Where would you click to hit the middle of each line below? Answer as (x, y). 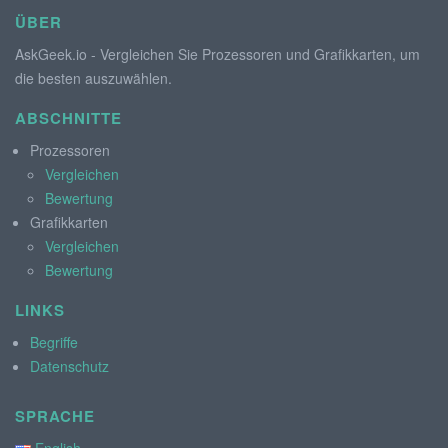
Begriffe (54, 341)
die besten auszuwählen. (93, 77)
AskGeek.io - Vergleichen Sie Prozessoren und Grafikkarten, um (217, 53)
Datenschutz (69, 365)
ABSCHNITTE (68, 117)
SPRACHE (55, 415)
